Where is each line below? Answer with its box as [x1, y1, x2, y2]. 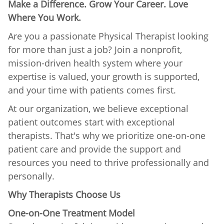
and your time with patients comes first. [8, 83, 176, 96]
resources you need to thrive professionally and [8, 156, 209, 168]
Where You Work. [8, 11, 81, 23]
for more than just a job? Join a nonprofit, [8, 43, 182, 55]
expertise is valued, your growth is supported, [8, 70, 199, 82]
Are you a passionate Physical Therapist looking [8, 29, 208, 42]
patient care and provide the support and [8, 142, 181, 155]
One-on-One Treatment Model [8, 206, 135, 219]
